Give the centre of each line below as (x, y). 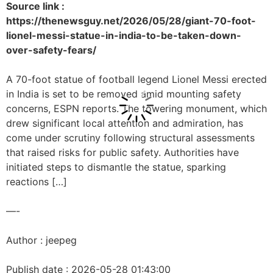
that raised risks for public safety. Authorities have (122, 152)
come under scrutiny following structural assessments (130, 138)
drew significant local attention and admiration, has (125, 123)
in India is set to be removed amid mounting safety (124, 94)
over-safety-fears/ (51, 50)
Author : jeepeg (41, 240)
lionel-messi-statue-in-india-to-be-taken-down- (124, 35)
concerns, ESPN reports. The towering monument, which (136, 108)
